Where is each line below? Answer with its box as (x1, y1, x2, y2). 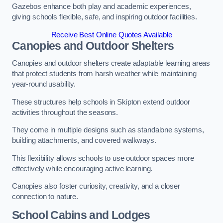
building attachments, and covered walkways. (12, 136, 156, 145)
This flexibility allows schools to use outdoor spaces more (12, 154, 194, 162)
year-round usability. (12, 80, 76, 89)
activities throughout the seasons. (12, 108, 118, 116)
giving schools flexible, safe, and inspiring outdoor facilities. (12, 13, 197, 21)
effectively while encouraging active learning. (12, 164, 153, 173)
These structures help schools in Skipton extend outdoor (12, 98, 191, 106)
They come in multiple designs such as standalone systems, (12, 126, 204, 134)
